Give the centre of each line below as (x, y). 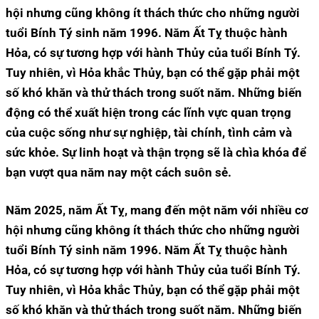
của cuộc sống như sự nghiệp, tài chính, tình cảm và (149, 132)
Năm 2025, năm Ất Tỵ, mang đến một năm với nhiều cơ (157, 210)
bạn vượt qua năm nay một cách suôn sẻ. (119, 172)
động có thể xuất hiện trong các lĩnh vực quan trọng (148, 112)
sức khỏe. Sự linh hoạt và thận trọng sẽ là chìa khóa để (156, 152)
